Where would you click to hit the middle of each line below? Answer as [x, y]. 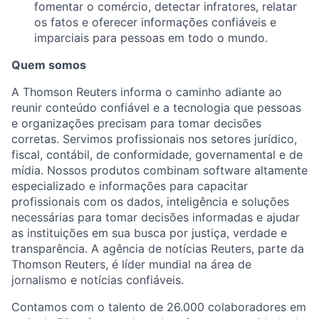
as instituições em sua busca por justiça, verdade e [149, 233]
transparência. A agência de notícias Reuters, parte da [158, 249]
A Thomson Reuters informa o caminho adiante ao [147, 92]
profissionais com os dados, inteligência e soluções [150, 202]
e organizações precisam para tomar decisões [136, 124]
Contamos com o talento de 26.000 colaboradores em [159, 307]
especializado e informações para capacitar [130, 186]
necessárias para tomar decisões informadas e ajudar [156, 218]
